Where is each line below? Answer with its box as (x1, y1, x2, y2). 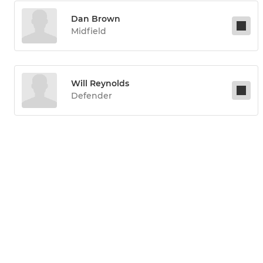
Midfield (71, 26, 106, 37)
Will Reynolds (71, 78, 129, 89)
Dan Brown (71, 14, 120, 25)
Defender (71, 90, 112, 102)
